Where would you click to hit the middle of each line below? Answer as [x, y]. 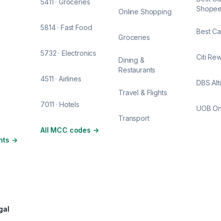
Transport [134, 118]
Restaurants [137, 70]
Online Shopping [145, 12]
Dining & [131, 60]
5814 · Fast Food [66, 27]
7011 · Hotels [60, 104]
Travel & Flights [143, 92]
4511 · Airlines [61, 79]
